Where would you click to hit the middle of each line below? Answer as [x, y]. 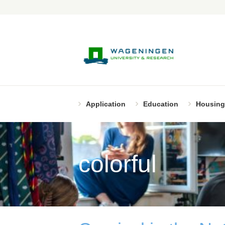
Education [160, 104]
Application [105, 104]
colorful [117, 164]
